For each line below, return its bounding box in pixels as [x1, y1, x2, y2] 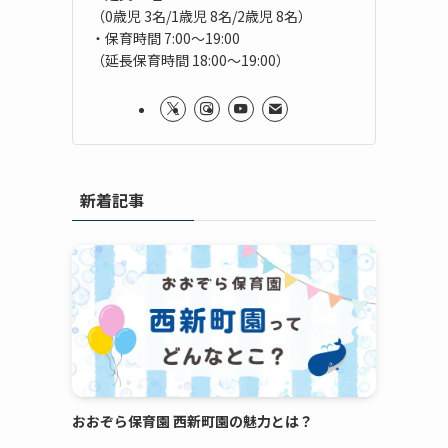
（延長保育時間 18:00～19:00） [91, 49, 290, 70]
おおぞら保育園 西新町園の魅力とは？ [72, 410, 313, 431]
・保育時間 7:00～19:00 [91, 27, 240, 48]
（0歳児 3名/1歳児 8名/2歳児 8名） [91, 5, 312, 26]
